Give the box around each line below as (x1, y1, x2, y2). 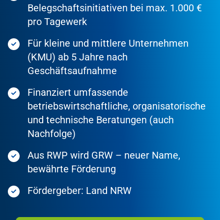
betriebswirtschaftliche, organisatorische (27, 100, 206, 112)
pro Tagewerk (27, 16, 87, 28)
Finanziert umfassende (27, 86, 128, 99)
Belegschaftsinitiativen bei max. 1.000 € (27, 2, 202, 14)
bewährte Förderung (27, 163, 116, 175)
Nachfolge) (27, 128, 76, 140)
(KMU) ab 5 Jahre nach (27, 51, 128, 63)
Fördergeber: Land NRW (27, 185, 132, 197)
